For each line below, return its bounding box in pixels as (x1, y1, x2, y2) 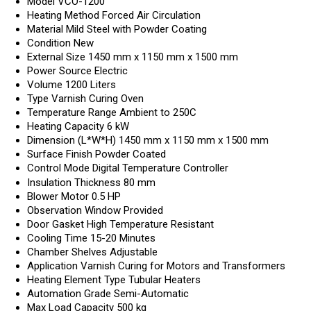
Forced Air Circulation (102, 9, 201, 22)
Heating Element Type (27, 274, 126, 287)
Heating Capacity (27, 120, 104, 133)
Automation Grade (27, 287, 111, 301)
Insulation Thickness (27, 176, 121, 190)
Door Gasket (27, 218, 84, 231)
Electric (94, 65, 128, 78)
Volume (27, 78, 62, 92)
